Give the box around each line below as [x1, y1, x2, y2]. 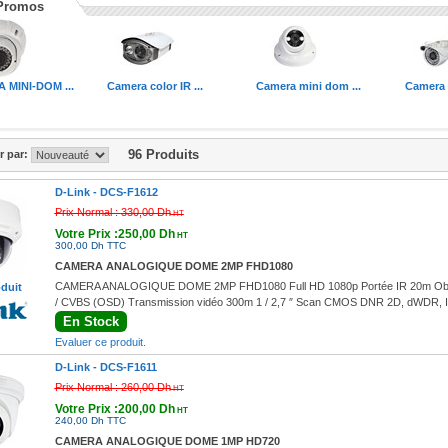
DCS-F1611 [99, 361, 157, 373]
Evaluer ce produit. [54, 336, 146, 348]
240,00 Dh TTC [54, 415, 126, 426]
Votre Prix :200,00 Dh [54, 402, 175, 416]
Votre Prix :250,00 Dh [54, 227, 175, 241]
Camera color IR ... [106, 80, 203, 92]
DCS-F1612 [99, 186, 158, 198]
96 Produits [127, 147, 199, 162]
